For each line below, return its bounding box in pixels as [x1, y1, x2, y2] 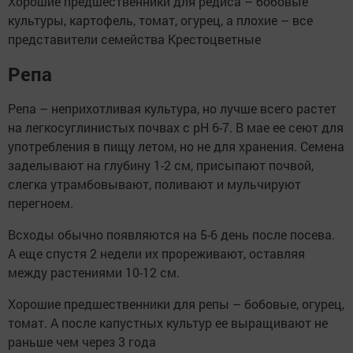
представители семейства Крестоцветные [8, 31, 261, 48]
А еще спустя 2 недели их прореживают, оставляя [8, 245, 305, 262]
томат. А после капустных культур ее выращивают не [8, 314, 328, 332]
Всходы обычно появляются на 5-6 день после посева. [8, 226, 335, 243]
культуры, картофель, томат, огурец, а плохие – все [8, 12, 313, 29]
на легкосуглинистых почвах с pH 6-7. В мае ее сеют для [8, 119, 344, 136]
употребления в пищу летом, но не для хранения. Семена [8, 138, 344, 155]
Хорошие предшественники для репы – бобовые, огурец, [8, 295, 344, 313]
